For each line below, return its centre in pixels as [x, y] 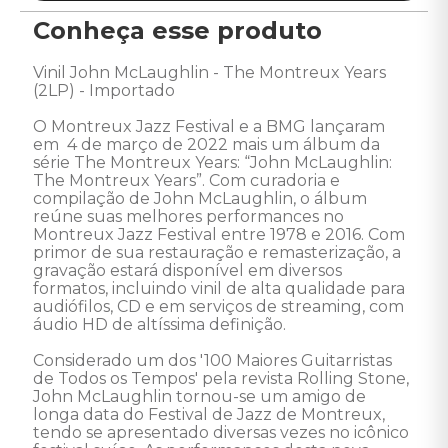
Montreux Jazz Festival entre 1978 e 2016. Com [221, 234]
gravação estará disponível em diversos [189, 270]
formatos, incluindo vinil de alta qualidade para [221, 288]
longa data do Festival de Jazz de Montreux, [211, 414]
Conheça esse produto [177, 30]
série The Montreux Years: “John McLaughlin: [214, 162]
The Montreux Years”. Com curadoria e [188, 180]
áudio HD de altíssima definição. [159, 324]
